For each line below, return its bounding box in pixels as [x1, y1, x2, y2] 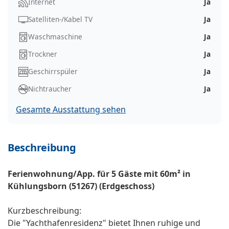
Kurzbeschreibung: [8, 205, 81, 217]
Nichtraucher [28, 84, 72, 94]
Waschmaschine [28, 32, 82, 42]
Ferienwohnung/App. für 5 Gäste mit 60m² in [8, 168, 191, 180]
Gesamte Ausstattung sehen [16, 104, 126, 116]
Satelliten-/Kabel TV [28, 14, 93, 25]
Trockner [28, 49, 57, 59]
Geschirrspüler [28, 66, 78, 77]
